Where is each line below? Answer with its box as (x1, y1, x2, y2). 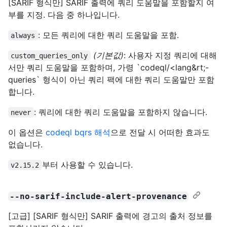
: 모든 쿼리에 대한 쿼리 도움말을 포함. (37, 29, 179, 40)
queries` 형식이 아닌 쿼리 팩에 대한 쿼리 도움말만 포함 (8, 74, 214, 85)
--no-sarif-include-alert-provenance (10, 191, 187, 201)
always (11, 31, 35, 40)
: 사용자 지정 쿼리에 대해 (123, 50, 217, 60)
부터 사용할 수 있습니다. (42, 159, 133, 170)
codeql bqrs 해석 (46, 127, 110, 137)
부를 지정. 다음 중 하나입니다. (8, 9, 120, 20)
